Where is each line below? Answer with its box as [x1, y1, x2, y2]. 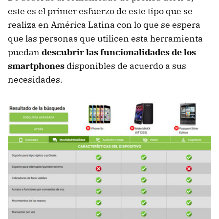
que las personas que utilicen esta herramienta [8, 32, 203, 44]
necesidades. [8, 73, 63, 85]
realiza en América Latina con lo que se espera [8, 19, 200, 30]
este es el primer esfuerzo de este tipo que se [8, 5, 193, 17]
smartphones [8, 60, 65, 71]
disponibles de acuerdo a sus [65, 60, 186, 71]
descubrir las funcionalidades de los [42, 46, 196, 58]
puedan [8, 46, 42, 58]
